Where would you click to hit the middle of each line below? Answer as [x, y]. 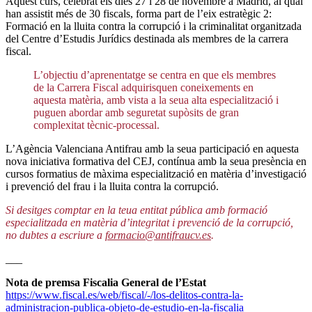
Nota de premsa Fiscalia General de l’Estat [106, 283]
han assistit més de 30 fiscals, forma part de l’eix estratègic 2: [139, 14]
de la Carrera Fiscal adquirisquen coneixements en [143, 88]
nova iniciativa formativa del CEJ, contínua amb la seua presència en [156, 162]
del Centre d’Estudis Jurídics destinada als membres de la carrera [147, 39]
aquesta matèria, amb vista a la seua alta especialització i [156, 100]
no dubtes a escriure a [55, 235]
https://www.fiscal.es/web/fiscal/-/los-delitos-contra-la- [124, 295]
